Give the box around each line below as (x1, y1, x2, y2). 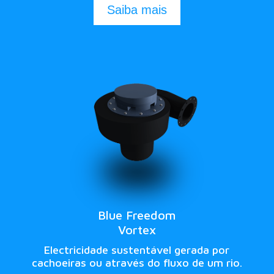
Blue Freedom (98, 207, 176, 222)
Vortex (117, 222, 156, 237)
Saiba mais (106, 3, 167, 17)
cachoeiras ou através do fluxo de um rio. (31, 256, 242, 269)
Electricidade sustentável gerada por (44, 243, 230, 256)
